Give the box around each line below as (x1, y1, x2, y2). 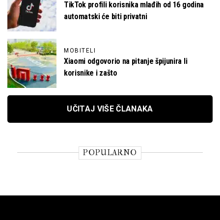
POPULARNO (83, 148, 137, 157)
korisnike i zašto (64, 68, 117, 78)
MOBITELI (64, 47, 96, 54)
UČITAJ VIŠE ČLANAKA (67, 104, 153, 113)
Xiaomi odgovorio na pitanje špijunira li (64, 56, 188, 66)
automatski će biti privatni (64, 12, 147, 21)
